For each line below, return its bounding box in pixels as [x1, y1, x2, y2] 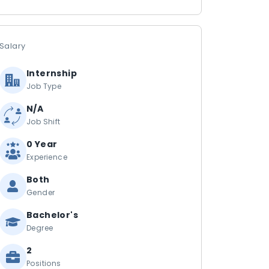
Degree [26, 223, 53, 233]
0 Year [26, 138, 58, 150]
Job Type [26, 81, 62, 91]
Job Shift [26, 116, 61, 127]
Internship [26, 67, 77, 79]
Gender [26, 187, 55, 198]
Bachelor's [26, 209, 78, 221]
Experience [26, 152, 67, 162]
